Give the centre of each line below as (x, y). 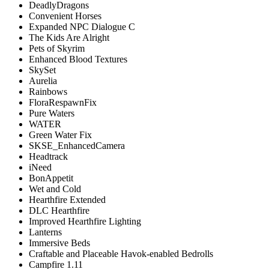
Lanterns (45, 232)
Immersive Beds (59, 243)
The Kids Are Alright (70, 37)
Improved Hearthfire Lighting (85, 221)
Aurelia (43, 80)
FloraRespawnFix (63, 102)
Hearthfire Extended (67, 199)
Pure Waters (52, 113)
